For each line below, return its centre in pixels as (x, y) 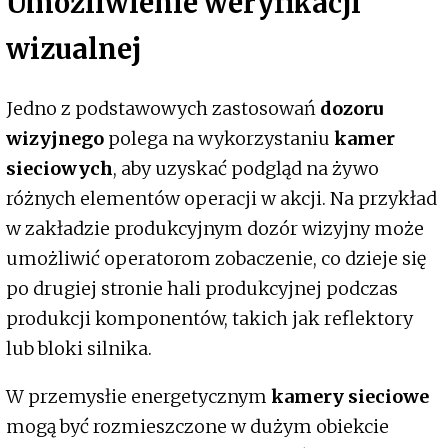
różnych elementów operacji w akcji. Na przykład (221, 198)
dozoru (351, 108)
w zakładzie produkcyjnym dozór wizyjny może (215, 228)
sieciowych (59, 168)
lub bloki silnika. (79, 348)
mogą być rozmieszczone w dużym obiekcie (197, 426)
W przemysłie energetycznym (138, 396)
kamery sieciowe (350, 396)
